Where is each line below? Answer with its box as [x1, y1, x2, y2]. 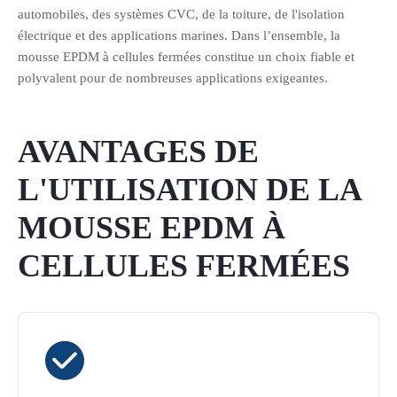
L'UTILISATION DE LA [18, 172, 361, 207]
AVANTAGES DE [18, 134, 259, 169]
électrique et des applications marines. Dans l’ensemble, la [18, 28, 340, 43]
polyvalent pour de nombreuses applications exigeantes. [18, 71, 328, 85]
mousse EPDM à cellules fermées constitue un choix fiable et [18, 50, 354, 64]
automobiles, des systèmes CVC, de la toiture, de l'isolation [18, 7, 345, 21]
